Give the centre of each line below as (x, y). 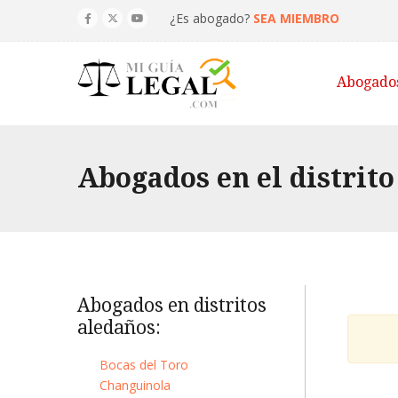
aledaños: (119, 327)
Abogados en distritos (172, 305)
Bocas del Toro (144, 365)
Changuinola (135, 385)
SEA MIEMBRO (296, 18)
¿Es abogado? (211, 18)
